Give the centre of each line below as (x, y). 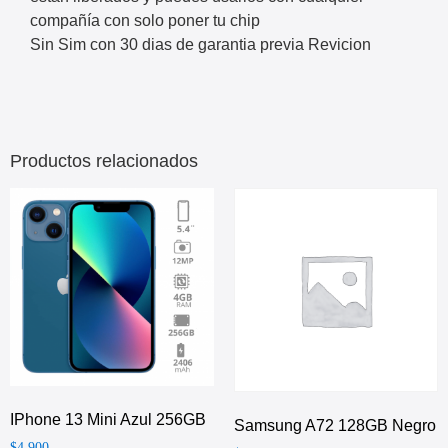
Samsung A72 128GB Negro (335, 426)
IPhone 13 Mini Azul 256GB (108, 419)
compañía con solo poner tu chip (145, 21)
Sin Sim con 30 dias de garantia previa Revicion (200, 45)
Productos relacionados (104, 161)
